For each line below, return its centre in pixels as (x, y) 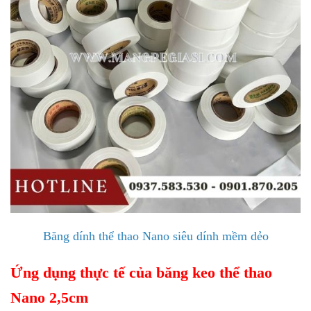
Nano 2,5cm (49, 297)
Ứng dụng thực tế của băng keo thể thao (141, 272)
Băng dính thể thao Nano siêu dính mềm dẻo (155, 236)
